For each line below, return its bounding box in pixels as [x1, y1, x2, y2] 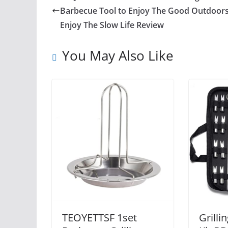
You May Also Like [62, 46, 174, 65]
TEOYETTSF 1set [62, 211, 137, 224]
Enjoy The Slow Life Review [60, 19, 164, 31]
